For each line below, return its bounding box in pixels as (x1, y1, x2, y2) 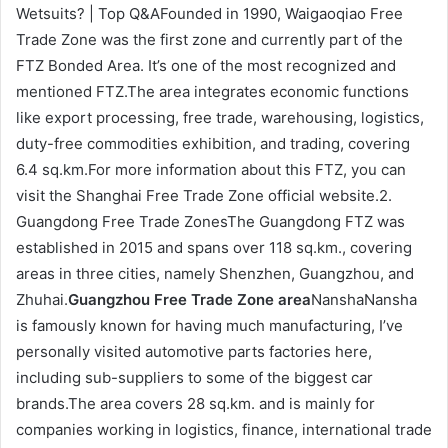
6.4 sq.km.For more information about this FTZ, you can (16, 160, 406, 180)
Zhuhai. (16, 290, 68, 310)
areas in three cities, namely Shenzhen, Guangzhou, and (16, 264, 414, 284)
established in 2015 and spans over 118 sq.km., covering (16, 238, 412, 258)
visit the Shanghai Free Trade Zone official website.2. (16, 186, 392, 206)
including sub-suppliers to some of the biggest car (16, 368, 373, 388)
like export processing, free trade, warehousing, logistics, (16, 108, 424, 128)
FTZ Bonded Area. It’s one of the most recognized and (16, 56, 396, 76)
